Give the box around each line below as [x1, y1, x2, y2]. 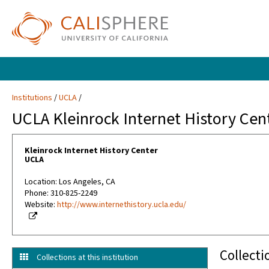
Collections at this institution [37, 252, 138, 264]
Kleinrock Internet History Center [25, 145, 158, 157]
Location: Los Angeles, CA [25, 176, 115, 189]
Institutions [12, 92, 52, 104]
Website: [25, 199, 57, 211]
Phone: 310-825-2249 [25, 187, 97, 200]
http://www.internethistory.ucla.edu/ [57, 199, 186, 211]
